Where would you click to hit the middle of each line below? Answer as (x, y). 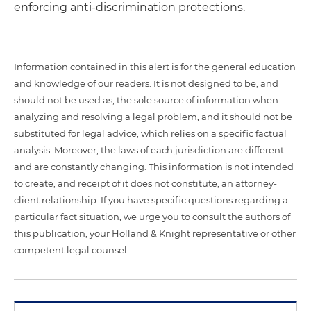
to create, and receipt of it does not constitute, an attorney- (145, 183)
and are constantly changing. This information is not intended (154, 166)
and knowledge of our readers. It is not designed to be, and (146, 83)
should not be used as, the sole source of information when (146, 100)
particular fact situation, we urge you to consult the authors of (152, 216)
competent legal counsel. (72, 250)
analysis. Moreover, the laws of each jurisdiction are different (149, 150)
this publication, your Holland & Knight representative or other (155, 233)
